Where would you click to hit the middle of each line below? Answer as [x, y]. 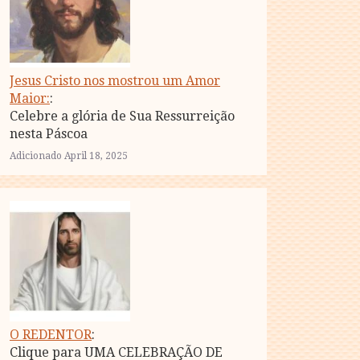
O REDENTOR [51, 335]
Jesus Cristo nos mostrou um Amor [115, 81]
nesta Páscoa [49, 134]
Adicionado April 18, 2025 [69, 156]
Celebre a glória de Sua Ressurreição [122, 116]
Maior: [30, 98]
